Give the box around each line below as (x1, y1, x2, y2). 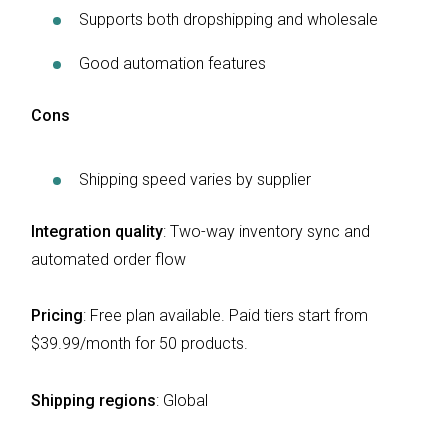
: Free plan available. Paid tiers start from (83, 306, 368, 326)
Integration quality (31, 221, 163, 241)
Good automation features (79, 53, 266, 73)
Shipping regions (31, 391, 156, 411)
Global (163, 391, 208, 411)
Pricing (31, 306, 83, 326)
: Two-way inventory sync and (163, 221, 370, 241)
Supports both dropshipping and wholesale (79, 9, 378, 29)
